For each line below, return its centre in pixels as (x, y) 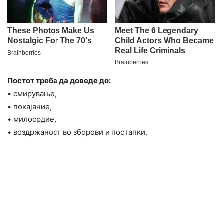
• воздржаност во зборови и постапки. (77, 132)
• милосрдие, (32, 119)
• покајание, (29, 107)
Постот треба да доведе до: (59, 81)
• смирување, (32, 94)
